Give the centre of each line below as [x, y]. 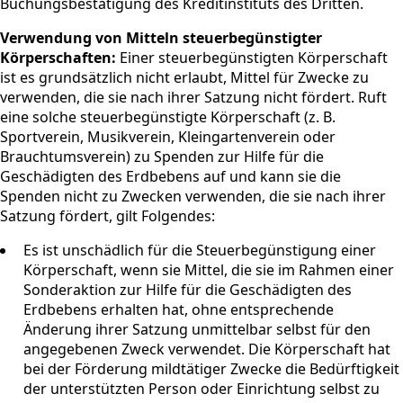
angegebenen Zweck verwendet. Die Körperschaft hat [207, 349]
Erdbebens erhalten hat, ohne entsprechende [179, 309]
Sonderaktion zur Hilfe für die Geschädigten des [188, 289]
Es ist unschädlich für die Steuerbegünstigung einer [200, 250]
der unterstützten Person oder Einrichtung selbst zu [201, 388]
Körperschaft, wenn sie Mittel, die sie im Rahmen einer [209, 269]
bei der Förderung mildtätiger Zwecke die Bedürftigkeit [211, 368]
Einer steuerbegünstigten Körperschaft [252, 57]
